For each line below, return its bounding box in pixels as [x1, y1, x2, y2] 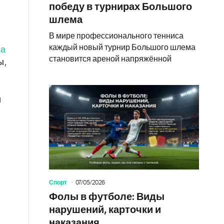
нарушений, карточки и [49, 204, 161, 215]
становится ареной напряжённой [49, 54, 171, 63]
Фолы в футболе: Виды [49, 191, 164, 202]
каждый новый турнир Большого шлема [49, 43, 195, 51]
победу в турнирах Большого [49, 1, 192, 12]
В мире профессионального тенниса [49, 31, 183, 40]
